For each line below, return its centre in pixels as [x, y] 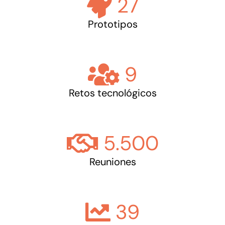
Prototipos [113, 24]
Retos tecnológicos [113, 93]
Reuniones [113, 162]
